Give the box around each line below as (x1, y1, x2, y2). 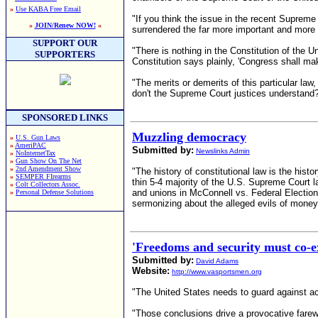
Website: (132, 265, 170, 276)
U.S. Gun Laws (16, 133, 60, 141)
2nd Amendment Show (16, 165, 81, 172)
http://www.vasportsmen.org (172, 268, 262, 275)
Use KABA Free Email (16, 5, 81, 13)
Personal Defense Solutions (16, 188, 94, 196)
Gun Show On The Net (16, 157, 82, 165)
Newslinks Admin (196, 147, 250, 155)
